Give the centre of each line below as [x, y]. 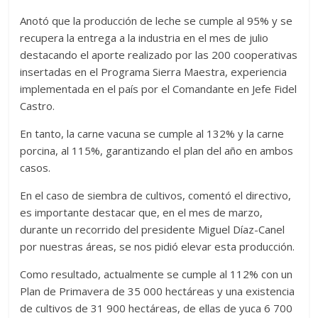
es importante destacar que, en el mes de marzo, [142, 212]
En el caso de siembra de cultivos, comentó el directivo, [156, 195]
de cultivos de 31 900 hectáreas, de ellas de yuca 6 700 [157, 308]
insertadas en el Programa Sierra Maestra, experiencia [154, 71]
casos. [35, 167]
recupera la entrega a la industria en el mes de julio [144, 37]
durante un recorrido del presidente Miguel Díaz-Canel [153, 229]
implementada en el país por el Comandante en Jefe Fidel [159, 88]
